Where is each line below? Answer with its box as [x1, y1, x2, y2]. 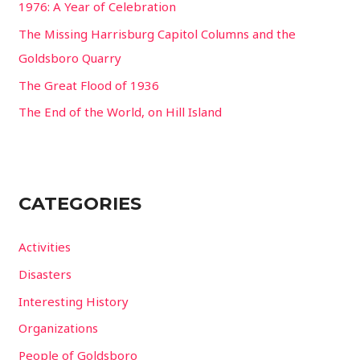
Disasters [18, 265, 72, 282]
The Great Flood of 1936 [18, 76, 160, 93]
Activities [18, 239, 72, 256]
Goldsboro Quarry [18, 49, 122, 66]
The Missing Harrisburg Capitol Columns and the [18, 25, 297, 42]
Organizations [18, 320, 99, 337]
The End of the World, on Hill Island [18, 104, 223, 121]
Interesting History [18, 292, 129, 309]
